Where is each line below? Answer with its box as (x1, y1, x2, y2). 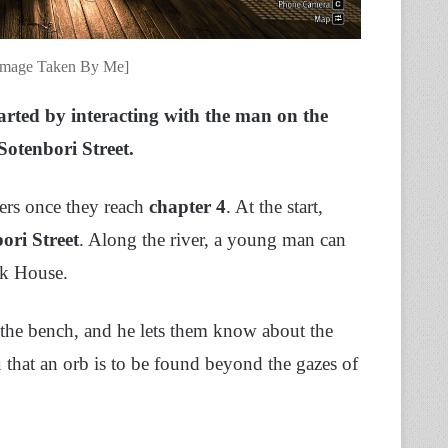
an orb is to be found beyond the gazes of (40, 353, 358, 375)
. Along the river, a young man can (79, 229, 346, 251)
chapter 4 (149, 196, 226, 218)
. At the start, (226, 196, 323, 218)
